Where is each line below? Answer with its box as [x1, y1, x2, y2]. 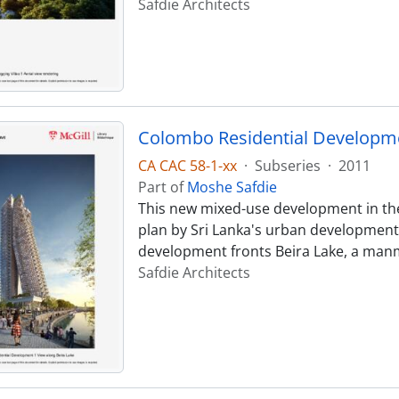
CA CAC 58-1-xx [137, 155, 237, 175]
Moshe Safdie [186, 176, 277, 197]
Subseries [254, 155, 321, 175]
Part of [137, 176, 187, 197]
